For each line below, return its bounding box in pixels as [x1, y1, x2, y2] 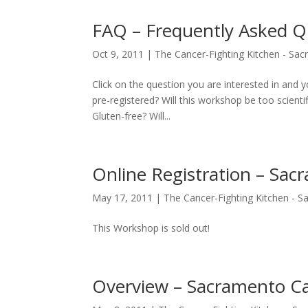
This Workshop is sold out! [92, 221, 210, 234]
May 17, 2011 [92, 190, 153, 204]
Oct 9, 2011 [92, 47, 144, 60]
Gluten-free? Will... [92, 109, 171, 122]
